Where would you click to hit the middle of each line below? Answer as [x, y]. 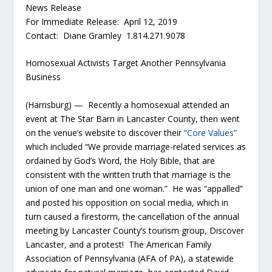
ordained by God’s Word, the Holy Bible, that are [121, 160]
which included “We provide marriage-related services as [136, 146]
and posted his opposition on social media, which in [127, 202]
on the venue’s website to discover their [105, 132]
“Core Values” [211, 132]
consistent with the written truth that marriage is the [128, 174]
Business [43, 77]
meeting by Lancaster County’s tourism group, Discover [135, 230]
